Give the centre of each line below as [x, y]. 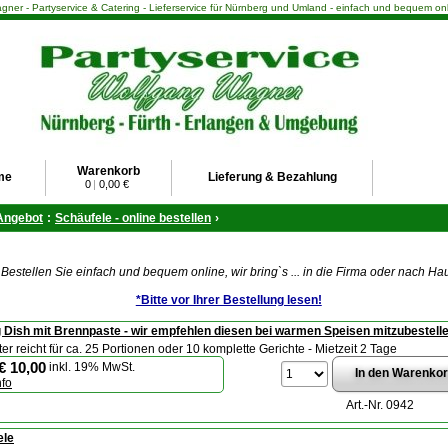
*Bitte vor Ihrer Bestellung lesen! [228, 300]
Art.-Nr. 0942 [379, 405]
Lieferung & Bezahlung [272, 177]
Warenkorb [108, 171]
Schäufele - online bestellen [133, 218]
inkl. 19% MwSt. [90, 366]
